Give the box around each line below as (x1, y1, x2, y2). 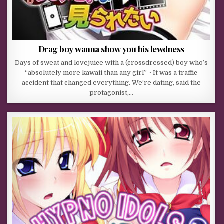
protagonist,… (89, 88, 133, 96)
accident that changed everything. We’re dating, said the (21, 78, 201, 86)
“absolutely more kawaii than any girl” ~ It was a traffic (25, 68, 198, 76)
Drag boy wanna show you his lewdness (38, 43, 184, 54)
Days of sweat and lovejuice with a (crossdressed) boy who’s (14, 58, 208, 66)
